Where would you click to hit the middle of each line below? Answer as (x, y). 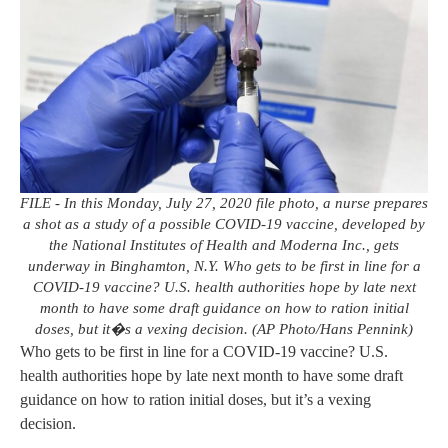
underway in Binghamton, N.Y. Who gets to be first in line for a (224, 266)
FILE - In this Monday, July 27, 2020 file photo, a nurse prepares (224, 203)
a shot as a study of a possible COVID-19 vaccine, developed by (224, 224)
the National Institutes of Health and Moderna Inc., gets (224, 245)
